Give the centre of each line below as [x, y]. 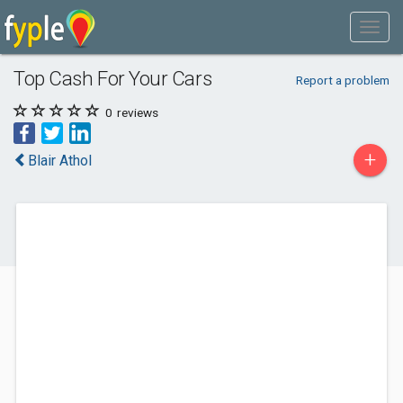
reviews [136, 112]
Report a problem [342, 80]
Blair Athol [60, 161]
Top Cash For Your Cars [113, 78]
